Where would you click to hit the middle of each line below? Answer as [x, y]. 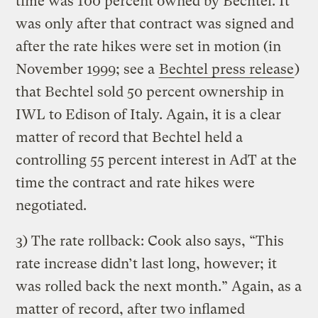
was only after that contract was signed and [155, 23]
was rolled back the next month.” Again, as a [159, 286]
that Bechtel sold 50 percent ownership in [150, 92]
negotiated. [51, 205]
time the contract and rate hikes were [136, 182]
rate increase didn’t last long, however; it [147, 263]
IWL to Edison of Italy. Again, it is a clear [149, 114]
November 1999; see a [87, 69]
